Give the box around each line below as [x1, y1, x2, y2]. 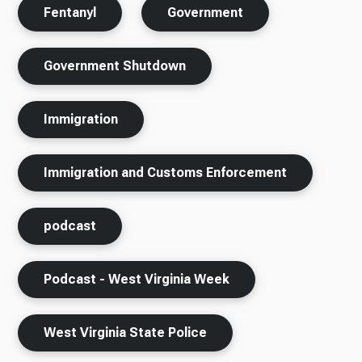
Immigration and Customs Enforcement [44, 164, 288, 180]
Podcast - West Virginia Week [44, 271, 230, 287]
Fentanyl [44, 4, 97, 20]
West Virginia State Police [44, 324, 208, 340]
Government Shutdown [44, 57, 187, 74]
